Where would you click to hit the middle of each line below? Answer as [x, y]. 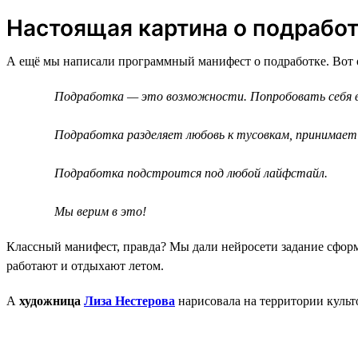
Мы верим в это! [100, 211]
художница [52, 300]
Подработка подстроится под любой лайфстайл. [191, 173]
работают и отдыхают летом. [85, 265]
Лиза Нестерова [129, 300]
